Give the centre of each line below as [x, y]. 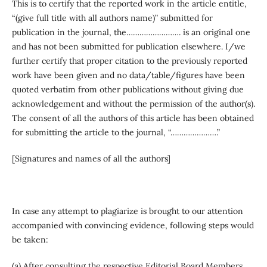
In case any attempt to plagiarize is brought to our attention [127, 211]
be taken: [30, 239]
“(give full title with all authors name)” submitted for [112, 18]
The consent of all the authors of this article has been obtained [133, 118]
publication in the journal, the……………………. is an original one [131, 32]
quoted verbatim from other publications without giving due [128, 89]
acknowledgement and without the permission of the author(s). [133, 103]
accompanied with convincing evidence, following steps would [133, 225]
